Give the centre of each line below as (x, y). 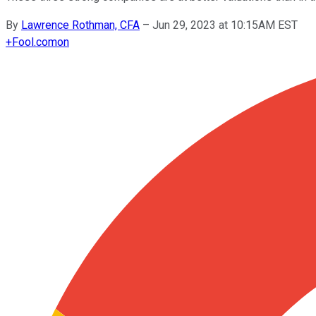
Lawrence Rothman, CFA (80, 25)
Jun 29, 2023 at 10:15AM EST (225, 25)
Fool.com (35, 42)
